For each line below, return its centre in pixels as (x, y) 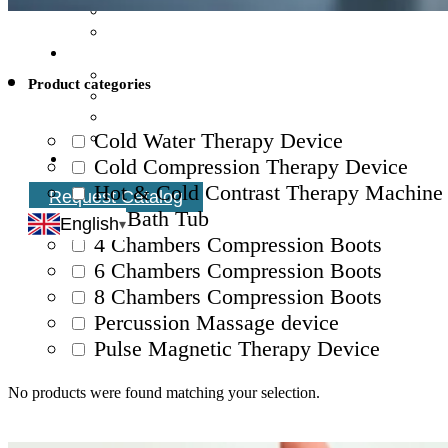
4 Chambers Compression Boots (238, 244)
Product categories (89, 84)
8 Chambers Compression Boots (238, 296)
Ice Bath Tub (151, 218)
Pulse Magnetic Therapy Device (237, 348)
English (89, 223)
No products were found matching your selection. (164, 392)
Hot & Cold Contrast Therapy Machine (268, 192)
